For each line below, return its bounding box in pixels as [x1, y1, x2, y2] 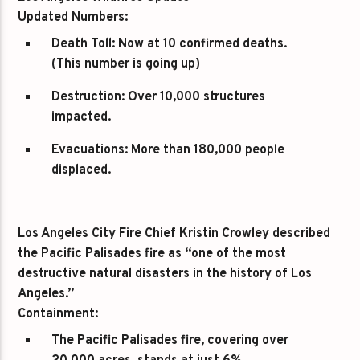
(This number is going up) [51, 55, 201, 72]
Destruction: [51, 88, 125, 105]
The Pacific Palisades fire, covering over [51, 332, 289, 349]
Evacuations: [51, 141, 129, 158]
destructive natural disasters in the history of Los [18, 265, 313, 282]
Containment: [18, 305, 99, 322]
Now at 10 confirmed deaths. [115, 35, 288, 52]
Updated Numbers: [18, 9, 129, 26]
